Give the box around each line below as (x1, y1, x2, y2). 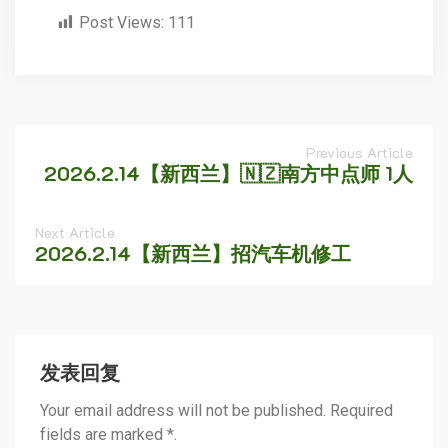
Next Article (35, 223, 115, 242)
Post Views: (79, 13, 164, 32)
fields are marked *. (40, 425, 177, 444)
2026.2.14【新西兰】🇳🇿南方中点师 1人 (44, 160, 413, 186)
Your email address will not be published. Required (40, 401, 393, 420)
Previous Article (306, 143, 413, 162)
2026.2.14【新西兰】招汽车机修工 (35, 240, 351, 266)
